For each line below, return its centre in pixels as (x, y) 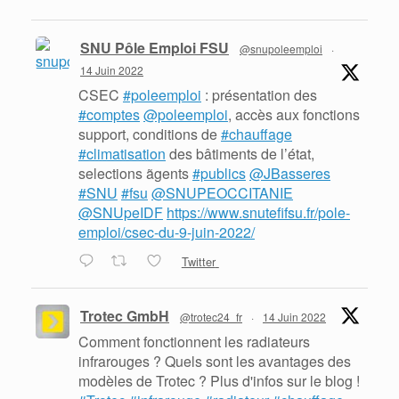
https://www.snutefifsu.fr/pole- (258, 212)
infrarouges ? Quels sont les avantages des (215, 361)
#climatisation (122, 153)
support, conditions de (150, 134)
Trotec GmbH (125, 315)
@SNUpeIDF (121, 212)
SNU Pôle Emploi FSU (155, 47)
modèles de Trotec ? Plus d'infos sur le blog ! (219, 380)
